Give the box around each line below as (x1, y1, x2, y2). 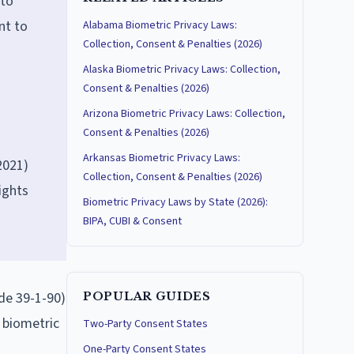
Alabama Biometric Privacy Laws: (83, 17, 237, 33)
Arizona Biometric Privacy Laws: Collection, (83, 106, 285, 122)
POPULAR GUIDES (83, 289, 211, 303)
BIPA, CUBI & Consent (83, 213, 182, 229)
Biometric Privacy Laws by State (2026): (83, 194, 268, 210)
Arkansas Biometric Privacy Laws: (83, 150, 240, 166)
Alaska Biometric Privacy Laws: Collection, (83, 62, 281, 77)
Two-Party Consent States (83, 316, 208, 332)
